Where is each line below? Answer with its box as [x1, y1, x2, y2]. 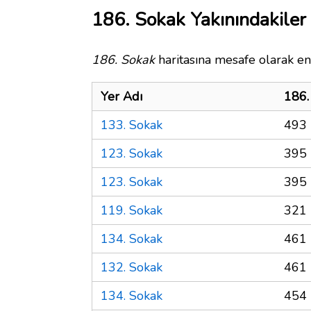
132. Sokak [101, 258, 162, 276]
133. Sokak [101, 116, 162, 133]
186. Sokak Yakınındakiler [92, 6, 306, 33]
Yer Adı [101, 87, 142, 105]
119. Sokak [101, 201, 162, 219]
